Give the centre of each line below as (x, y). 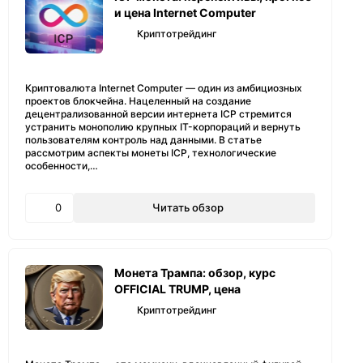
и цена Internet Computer (185, 13)
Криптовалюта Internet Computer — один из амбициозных (164, 88)
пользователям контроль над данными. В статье (143, 140)
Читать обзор (188, 207)
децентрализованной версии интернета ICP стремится (158, 114)
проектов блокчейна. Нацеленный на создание (138, 101)
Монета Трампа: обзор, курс (195, 273)
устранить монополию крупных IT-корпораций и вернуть (163, 127)
